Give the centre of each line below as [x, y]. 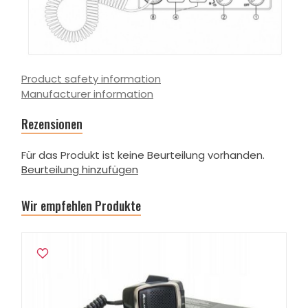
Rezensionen [52, 124]
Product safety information [91, 79]
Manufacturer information [87, 94]
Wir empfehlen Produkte [81, 206]
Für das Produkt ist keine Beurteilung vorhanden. [143, 155]
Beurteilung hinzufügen [80, 170]
